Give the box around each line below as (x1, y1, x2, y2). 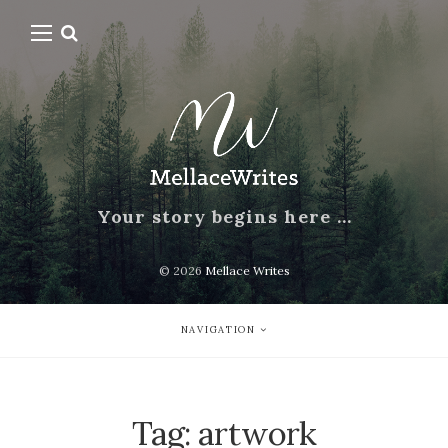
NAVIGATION (180, 324, 256, 337)
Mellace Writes (204, 263, 290, 279)
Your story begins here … (96, 205, 352, 229)
